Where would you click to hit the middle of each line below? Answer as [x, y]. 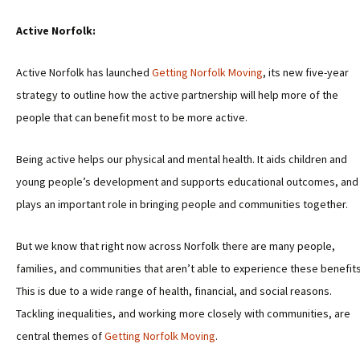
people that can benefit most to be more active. [132, 117]
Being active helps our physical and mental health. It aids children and [182, 159]
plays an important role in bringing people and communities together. [182, 204]
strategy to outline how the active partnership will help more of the [177, 95]
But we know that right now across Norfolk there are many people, [176, 246]
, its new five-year [306, 72]
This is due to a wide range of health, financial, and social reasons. [174, 291]
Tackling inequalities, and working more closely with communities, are [183, 313]
